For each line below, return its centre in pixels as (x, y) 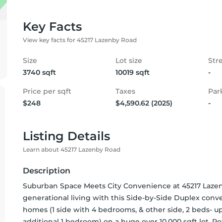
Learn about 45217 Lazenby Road (72, 149)
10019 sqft (133, 72)
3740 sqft (39, 72)
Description (47, 171)
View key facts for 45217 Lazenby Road (80, 40)
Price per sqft (47, 91)
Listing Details (66, 136)
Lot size (129, 60)
